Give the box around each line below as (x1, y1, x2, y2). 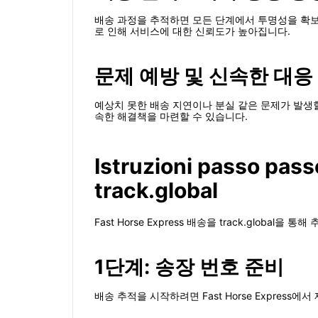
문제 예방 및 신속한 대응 (94, 64, 313, 89)
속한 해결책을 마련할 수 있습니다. (94, 110, 248, 123)
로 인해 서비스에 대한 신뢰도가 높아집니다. (94, 25, 290, 38)
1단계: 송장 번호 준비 (94, 255, 284, 280)
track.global (94, 177, 218, 204)
